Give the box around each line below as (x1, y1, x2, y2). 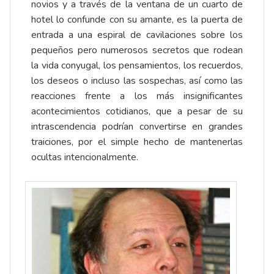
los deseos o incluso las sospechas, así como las (31, 73, 243, 87)
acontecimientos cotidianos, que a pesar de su (31, 104, 243, 118)
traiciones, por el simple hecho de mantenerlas (31, 135, 243, 149)
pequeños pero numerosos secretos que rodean (31, 43, 243, 57)
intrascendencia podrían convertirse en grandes (31, 119, 243, 133)
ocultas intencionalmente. (31, 150, 138, 164)
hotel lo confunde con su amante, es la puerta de (31, 12, 243, 26)
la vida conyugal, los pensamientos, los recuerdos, (31, 58, 243, 72)
